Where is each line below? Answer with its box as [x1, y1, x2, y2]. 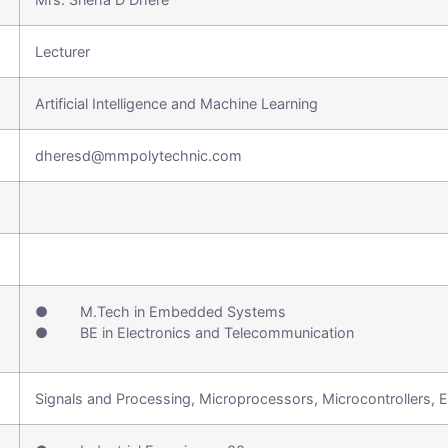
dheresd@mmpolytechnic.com [35, 147, 242, 164]
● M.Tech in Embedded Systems [35, 303, 286, 320]
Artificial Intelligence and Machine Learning [35, 95, 318, 112]
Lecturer [35, 43, 90, 60]
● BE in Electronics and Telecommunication [35, 324, 354, 341]
